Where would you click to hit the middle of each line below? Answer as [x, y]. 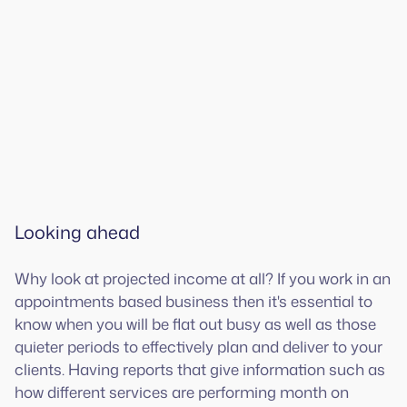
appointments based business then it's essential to [194, 300]
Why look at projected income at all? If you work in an [203, 278]
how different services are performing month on [182, 391]
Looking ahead [77, 231]
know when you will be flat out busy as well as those [195, 323]
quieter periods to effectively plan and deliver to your [199, 346]
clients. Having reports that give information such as [200, 368]
